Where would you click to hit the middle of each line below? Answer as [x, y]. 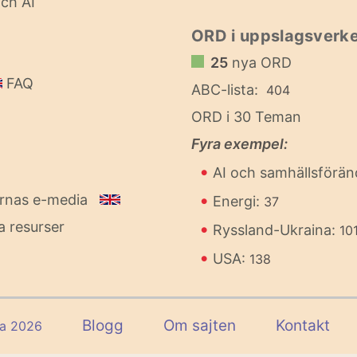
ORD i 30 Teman [246, 117]
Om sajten [200, 326]
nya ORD [260, 63]
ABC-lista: [225, 90]
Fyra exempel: [239, 144]
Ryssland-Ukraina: [276, 230]
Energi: [238, 201]
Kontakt [303, 326]
